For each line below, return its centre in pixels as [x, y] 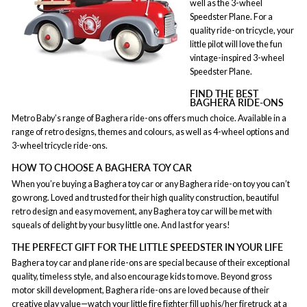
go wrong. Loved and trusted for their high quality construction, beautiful [145, 197]
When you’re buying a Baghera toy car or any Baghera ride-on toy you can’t [151, 184]
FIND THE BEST [224, 93]
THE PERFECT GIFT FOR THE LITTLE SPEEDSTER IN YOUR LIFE [147, 247]
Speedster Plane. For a [231, 16]
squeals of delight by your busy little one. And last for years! [121, 225]
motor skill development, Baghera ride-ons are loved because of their [140, 290]
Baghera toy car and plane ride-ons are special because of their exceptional [151, 263]
